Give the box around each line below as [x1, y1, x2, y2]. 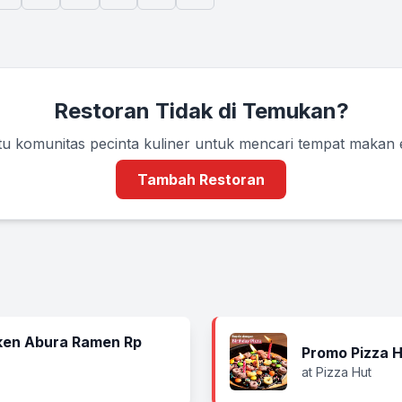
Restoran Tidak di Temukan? [53, 98, 349, 124]
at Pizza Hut [301, 364, 371, 380]
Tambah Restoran [137, 170, 265, 188]
